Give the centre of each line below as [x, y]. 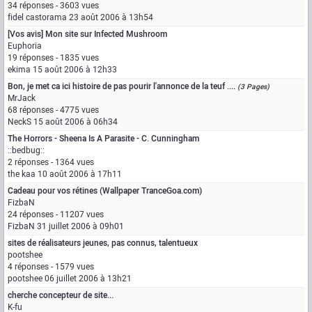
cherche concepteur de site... [61, 295]
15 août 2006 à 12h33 [75, 70]
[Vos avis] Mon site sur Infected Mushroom [87, 34]
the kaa [22, 174]
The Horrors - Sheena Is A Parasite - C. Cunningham [103, 139]
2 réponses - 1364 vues [51, 162]
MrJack [22, 98]
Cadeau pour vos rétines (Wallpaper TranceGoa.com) [105, 191]
